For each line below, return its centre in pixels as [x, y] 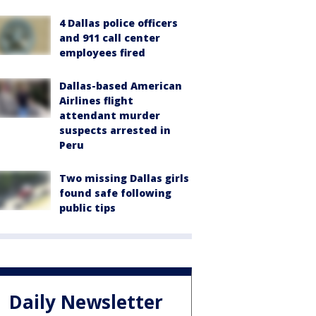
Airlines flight [96, 100]
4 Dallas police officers [119, 23]
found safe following [115, 193]
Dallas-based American [121, 85]
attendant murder [110, 115]
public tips [87, 207]
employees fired [102, 52]
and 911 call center [110, 37]
